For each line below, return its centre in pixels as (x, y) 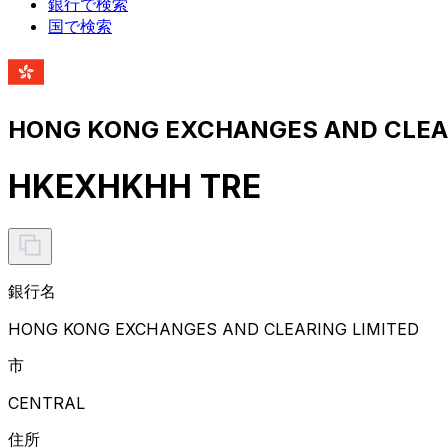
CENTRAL (46, 402)
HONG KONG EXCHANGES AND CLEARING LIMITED (213, 328)
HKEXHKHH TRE (134, 187)
